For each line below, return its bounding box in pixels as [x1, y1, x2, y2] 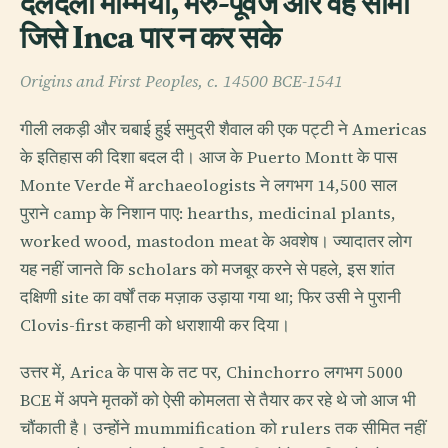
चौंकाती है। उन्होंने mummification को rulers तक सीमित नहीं [20, 416, 426, 440]
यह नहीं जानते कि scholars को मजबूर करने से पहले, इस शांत [20, 257, 395, 281]
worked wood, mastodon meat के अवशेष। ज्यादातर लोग [20, 229, 412, 253]
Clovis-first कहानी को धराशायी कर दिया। [20, 313, 290, 337]
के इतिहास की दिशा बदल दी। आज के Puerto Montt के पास [20, 145, 397, 169]
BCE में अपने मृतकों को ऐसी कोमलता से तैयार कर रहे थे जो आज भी [20, 388, 416, 412]
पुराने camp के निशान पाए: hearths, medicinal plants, [20, 201, 396, 225]
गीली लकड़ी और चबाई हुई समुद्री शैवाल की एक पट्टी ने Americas [20, 117, 427, 141]
